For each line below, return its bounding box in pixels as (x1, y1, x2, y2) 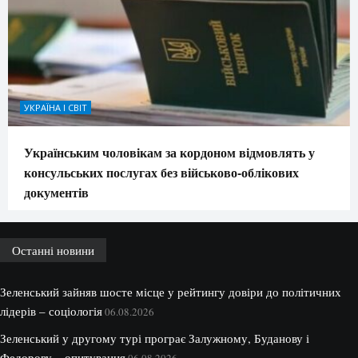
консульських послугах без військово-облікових (24, 163, 299, 182)
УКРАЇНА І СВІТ (24, 101, 87, 114)
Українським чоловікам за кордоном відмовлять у (24, 143, 315, 162)
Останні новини (12, 242, 94, 259)
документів (24, 183, 89, 202)
